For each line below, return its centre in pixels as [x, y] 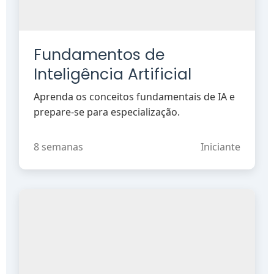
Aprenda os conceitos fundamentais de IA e [135, 96]
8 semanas [59, 146]
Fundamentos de [99, 54]
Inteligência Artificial [113, 74]
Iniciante [220, 146]
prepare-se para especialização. [107, 112]
